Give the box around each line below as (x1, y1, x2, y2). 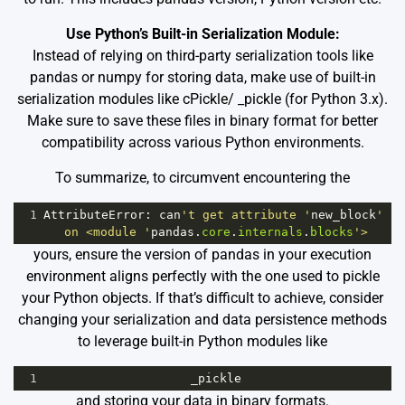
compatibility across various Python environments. (41, 134, 364, 152)
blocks (309, 225, 353, 240)
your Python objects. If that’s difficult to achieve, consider (22, 289, 383, 307)
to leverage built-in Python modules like (78, 333, 327, 351)
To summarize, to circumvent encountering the (55, 169, 350, 187)
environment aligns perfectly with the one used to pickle (25, 268, 380, 286)
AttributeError (43, 208, 145, 222)
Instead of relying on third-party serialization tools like (32, 47, 373, 65)
